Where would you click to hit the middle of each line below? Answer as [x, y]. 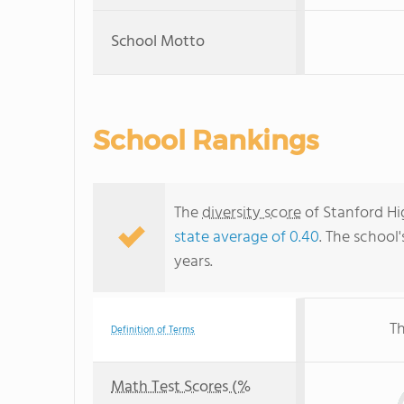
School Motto [158, 42]
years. [193, 262]
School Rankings [206, 140]
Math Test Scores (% [181, 387]
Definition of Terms [153, 330]
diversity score [252, 213]
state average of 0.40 [247, 238]
